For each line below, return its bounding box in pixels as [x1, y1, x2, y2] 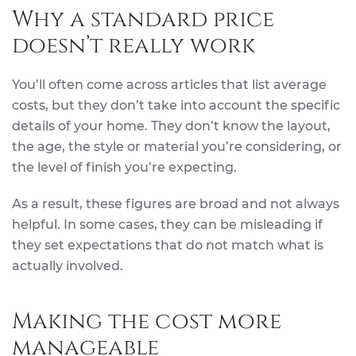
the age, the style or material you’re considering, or [12, 139, 342, 155]
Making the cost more [12, 307, 281, 337]
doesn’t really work [12, 31, 255, 61]
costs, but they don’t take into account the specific [12, 98, 340, 114]
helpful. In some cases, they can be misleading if [12, 217, 323, 233]
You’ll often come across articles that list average [12, 77, 327, 93]
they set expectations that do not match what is [12, 238, 323, 253]
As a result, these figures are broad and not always [12, 196, 339, 212]
